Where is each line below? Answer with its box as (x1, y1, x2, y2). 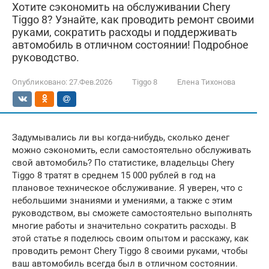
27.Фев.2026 (69, 77, 112, 86)
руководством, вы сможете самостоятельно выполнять (12, 208, 252, 219)
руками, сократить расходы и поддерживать (12, 26, 237, 38)
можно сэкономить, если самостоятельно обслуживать (12, 145, 251, 156)
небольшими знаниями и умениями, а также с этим (12, 195, 232, 206)
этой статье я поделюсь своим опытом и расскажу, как (12, 233, 249, 244)
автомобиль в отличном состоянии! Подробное (12, 38, 249, 51)
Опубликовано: (12, 77, 67, 86)
